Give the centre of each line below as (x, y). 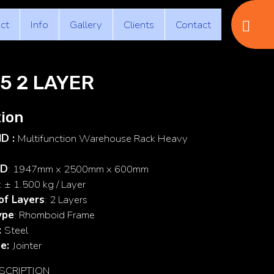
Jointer (27, 246)
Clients (139, 25)
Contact (193, 25)
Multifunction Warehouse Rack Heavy (101, 139)
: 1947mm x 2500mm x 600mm (78, 169)
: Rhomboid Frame (54, 215)
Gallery (86, 25)
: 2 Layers (66, 200)
